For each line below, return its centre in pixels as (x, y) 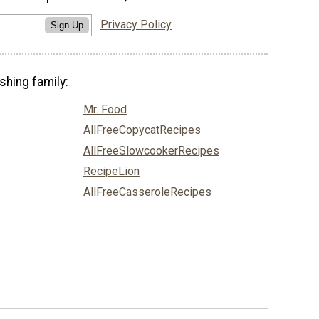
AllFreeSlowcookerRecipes (151, 151)
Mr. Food (105, 110)
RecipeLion (111, 172)
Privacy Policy (136, 25)
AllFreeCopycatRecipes (142, 130)
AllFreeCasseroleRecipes (147, 192)
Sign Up (67, 26)
